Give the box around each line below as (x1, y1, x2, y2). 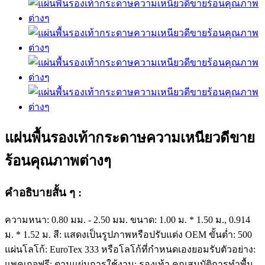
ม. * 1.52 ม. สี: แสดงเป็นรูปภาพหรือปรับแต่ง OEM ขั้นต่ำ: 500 (5, 229, 252, 240)
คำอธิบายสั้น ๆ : (5, 186, 82, 199)
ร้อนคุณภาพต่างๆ (5, 153, 111, 169)
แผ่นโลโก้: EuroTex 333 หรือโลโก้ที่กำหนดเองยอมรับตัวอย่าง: (5, 244, 256, 254)
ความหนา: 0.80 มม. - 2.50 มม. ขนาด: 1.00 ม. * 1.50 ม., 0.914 (5, 214, 250, 225)
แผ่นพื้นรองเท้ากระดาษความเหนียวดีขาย (5, 130, 255, 146)
